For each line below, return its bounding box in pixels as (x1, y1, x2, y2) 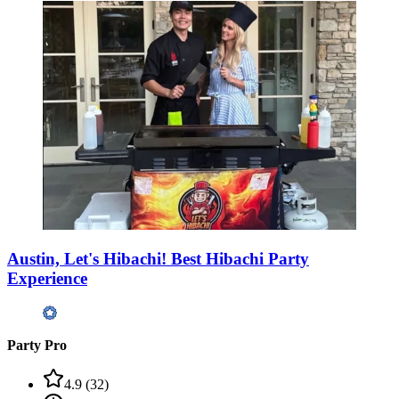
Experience (7, 269, 87, 289)
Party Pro (7, 337, 67, 353)
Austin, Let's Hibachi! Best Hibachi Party (7, 249, 309, 269)
